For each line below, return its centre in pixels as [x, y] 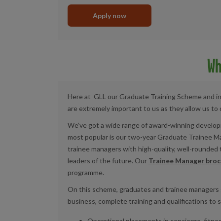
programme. [86, 173]
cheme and [199, 97]
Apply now [110, 16]
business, [83, 201]
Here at [79, 97]
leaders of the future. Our [108, 161]
